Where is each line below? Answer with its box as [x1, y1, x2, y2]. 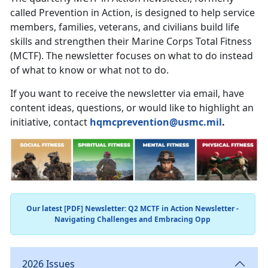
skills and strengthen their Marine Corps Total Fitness [10, 34, 252, 48]
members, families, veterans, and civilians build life [10, 20, 239, 33]
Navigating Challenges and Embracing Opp [54, 214, 211, 225]
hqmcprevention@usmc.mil [90, 115, 222, 129]
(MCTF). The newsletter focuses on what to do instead [10, 48, 253, 62]
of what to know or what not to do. [10, 63, 171, 77]
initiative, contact [10, 115, 90, 129]
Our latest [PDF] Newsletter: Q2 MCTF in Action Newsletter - [26, 203, 239, 214]
